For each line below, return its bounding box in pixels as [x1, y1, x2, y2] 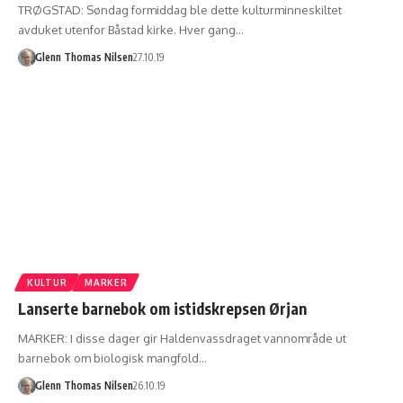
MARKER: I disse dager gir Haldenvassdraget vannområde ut [18, 331, 346, 346]
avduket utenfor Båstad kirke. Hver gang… [18, 22, 244, 37]
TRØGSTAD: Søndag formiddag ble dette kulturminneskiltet [18, 2, 342, 17]
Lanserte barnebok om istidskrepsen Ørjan [18, 299, 307, 319]
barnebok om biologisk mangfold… [18, 351, 207, 366]
